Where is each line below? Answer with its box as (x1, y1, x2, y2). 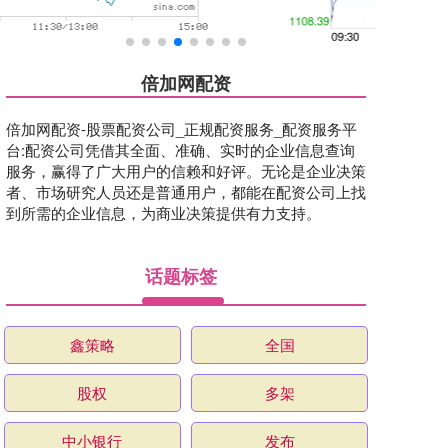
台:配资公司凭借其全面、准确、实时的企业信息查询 (6, 139, 355, 160)
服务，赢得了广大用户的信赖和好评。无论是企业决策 (6, 160, 366, 181)
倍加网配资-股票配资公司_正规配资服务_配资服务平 (6, 118, 357, 139)
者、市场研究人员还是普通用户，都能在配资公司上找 (6, 181, 366, 202)
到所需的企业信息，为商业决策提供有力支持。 (6, 202, 321, 223)
